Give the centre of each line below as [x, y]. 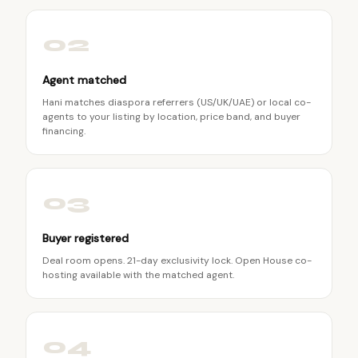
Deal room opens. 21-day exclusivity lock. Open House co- [177, 261]
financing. [64, 131]
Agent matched [84, 80]
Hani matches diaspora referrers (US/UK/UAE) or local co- [177, 102]
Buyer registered [86, 238]
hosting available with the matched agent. [138, 275]
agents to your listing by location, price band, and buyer [171, 117]
